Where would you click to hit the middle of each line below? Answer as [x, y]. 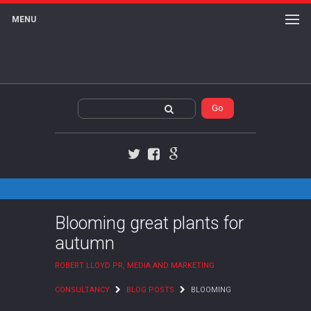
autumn [85, 243]
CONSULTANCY [82, 290]
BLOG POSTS [150, 290]
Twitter [150, 166]
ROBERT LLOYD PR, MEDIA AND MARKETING [135, 266]
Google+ [191, 166]
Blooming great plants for [149, 223]
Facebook [174, 166]
